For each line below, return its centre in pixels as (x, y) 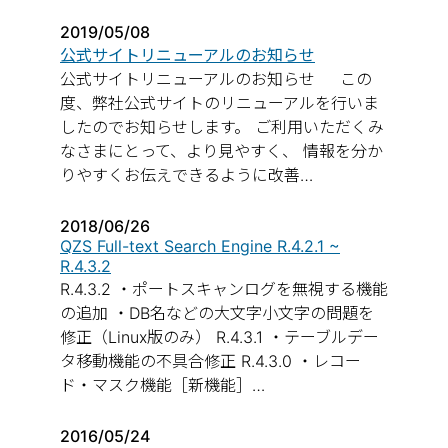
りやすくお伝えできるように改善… (186, 175)
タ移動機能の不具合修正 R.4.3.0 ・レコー (210, 361)
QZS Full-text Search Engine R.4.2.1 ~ (200, 246)
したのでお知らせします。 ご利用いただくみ (222, 127)
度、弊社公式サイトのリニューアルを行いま (219, 103)
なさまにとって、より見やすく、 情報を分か (221, 151)
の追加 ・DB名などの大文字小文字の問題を (217, 313)
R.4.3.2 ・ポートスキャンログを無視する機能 (224, 289)
